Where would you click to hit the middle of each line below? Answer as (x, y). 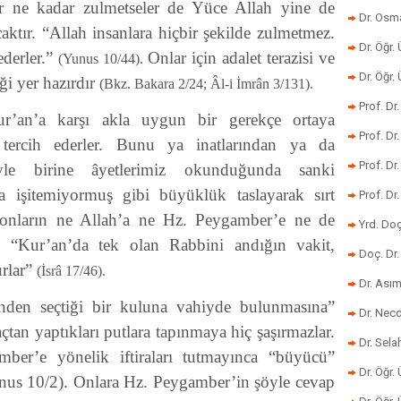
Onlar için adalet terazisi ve (239, 58)
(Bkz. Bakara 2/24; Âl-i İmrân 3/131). (206, 84)
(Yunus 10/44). (100, 59)
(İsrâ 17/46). (71, 271)
